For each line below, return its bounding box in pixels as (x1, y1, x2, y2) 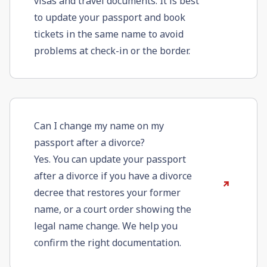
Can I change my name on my (34, 119, 164, 133)
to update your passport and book (34, 11, 185, 24)
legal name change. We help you (34, 219, 178, 233)
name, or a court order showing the (34, 203, 191, 216)
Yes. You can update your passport (34, 153, 186, 166)
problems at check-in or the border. (34, 44, 190, 58)
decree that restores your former (34, 186, 181, 200)
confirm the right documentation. (34, 236, 181, 250)
